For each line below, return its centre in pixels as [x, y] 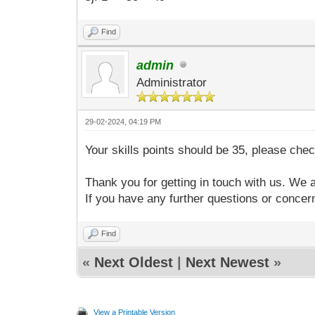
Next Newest [228, 262]
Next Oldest [134, 262]
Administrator [172, 83]
